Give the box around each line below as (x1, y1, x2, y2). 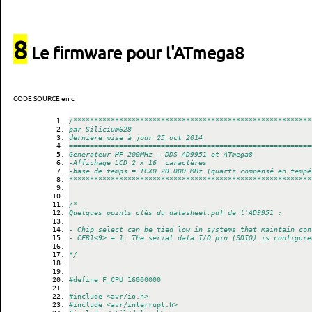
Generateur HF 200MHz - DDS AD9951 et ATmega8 (69, 150, 253, 158)
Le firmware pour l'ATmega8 (27, 42, 244, 63)
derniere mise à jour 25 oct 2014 (69, 134, 203, 141)
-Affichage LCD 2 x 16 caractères (69, 159, 207, 166)
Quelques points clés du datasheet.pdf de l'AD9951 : (69, 209, 282, 217)
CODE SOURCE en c (13, 93, 75, 103)
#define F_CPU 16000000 (69, 276, 161, 283)
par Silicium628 (69, 125, 132, 133)
